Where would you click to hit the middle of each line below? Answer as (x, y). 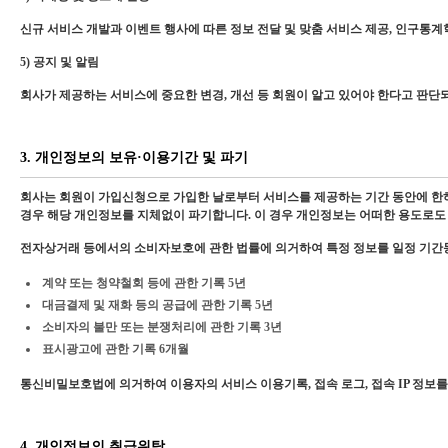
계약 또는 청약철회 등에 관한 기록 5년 (144, 283)
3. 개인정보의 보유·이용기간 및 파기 (134, 157)
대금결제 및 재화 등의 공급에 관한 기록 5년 (157, 305)
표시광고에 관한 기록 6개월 (115, 349)
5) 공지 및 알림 (59, 62)
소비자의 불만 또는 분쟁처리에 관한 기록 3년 (162, 327)
